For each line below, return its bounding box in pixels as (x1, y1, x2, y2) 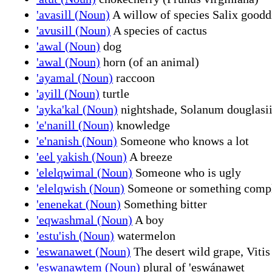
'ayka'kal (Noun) (36, 102, 118, 116)
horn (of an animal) (100, 55, 199, 69)
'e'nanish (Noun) (36, 134, 117, 148)
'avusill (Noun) (36, 23, 110, 37)
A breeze (127, 149, 172, 163)
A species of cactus (110, 23, 207, 37)
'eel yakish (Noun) (36, 149, 127, 163)
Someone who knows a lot (117, 134, 249, 148)
